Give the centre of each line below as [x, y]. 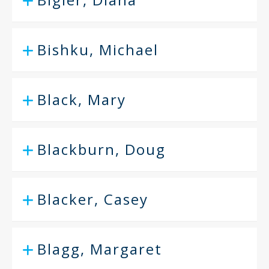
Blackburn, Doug [101, 149]
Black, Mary [82, 99]
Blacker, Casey [93, 199]
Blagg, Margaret [100, 249]
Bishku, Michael [98, 50]
